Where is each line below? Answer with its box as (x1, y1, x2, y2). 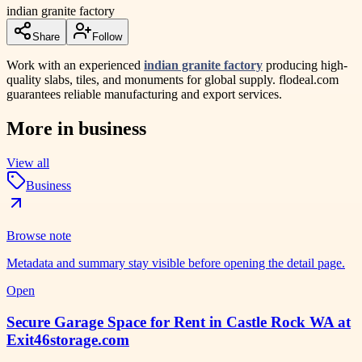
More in (6, 117, 78, 139)
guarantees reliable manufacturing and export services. (6, 86, 282, 101)
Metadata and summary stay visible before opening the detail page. (6, 255, 345, 270)
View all (6, 155, 49, 170)
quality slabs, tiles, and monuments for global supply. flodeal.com (6, 72, 339, 86)
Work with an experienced (6, 57, 144, 72)
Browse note (6, 228, 71, 242)
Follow (92, 30, 122, 43)
